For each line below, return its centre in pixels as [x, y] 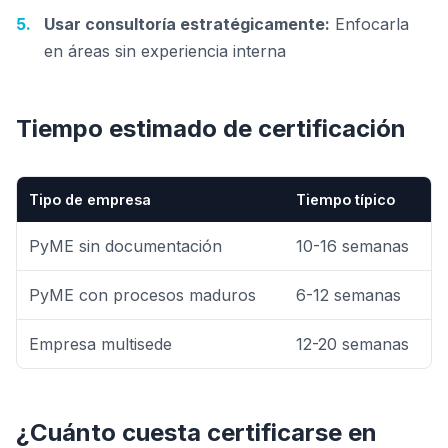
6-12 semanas [348, 295]
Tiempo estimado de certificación [211, 128]
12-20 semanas [352, 344]
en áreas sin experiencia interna [165, 51]
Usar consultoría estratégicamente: [187, 24]
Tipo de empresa [90, 199]
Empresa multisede [100, 344]
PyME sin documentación [125, 246]
